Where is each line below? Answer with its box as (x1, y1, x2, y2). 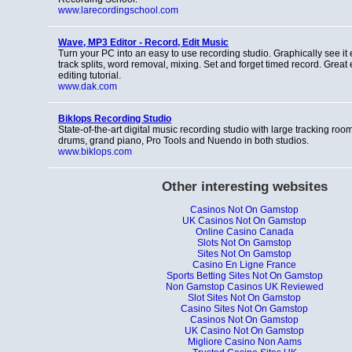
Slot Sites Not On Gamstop (188, 292, 301, 304)
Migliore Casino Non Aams (187, 336, 302, 348)
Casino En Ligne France (192, 259, 296, 271)
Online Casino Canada (195, 226, 294, 238)
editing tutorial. (58, 70, 121, 81)
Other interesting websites (161, 178, 328, 193)
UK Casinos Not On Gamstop (182, 215, 306, 227)
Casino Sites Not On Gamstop (181, 303, 308, 315)
